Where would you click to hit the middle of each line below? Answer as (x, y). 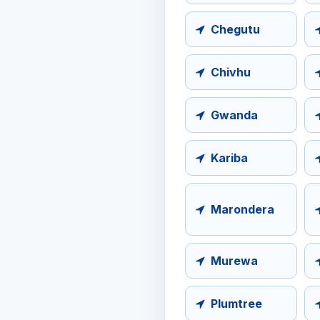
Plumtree (236, 304)
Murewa (234, 261)
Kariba (229, 158)
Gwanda (234, 115)
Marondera (242, 210)
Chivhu (231, 72)
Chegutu (235, 30)
